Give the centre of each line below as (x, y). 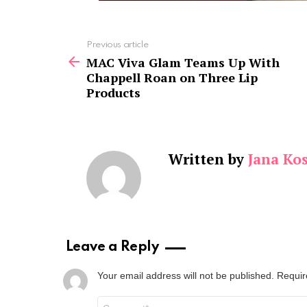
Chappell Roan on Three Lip (172, 77)
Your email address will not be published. (186, 275)
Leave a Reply (112, 247)
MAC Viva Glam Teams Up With (183, 62)
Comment (120, 301)
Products (113, 92)
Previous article (118, 45)
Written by (208, 159)
